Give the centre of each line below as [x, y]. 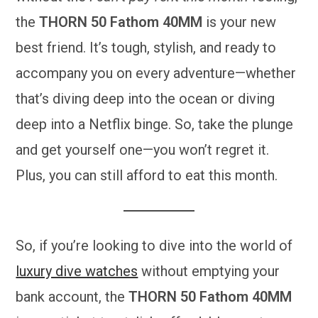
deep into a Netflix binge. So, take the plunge [155, 124]
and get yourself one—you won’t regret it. [143, 149]
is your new [240, 22]
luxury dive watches [77, 271]
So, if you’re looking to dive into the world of [154, 245]
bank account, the [72, 296]
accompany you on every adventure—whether [156, 73]
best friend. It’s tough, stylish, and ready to [146, 47]
